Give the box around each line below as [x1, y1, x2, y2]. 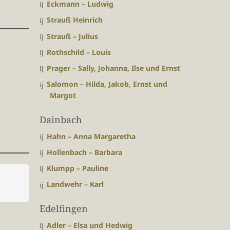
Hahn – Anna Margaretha [47, 131, 136, 141]
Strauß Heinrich [47, 15, 103, 25]
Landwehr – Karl [47, 179, 104, 189]
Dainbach [40, 113, 82, 126]
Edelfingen [40, 202, 88, 215]
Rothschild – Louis [47, 47, 111, 57]
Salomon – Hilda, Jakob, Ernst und [47, 79, 167, 89]
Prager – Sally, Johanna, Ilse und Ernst [47, 63, 180, 73]
